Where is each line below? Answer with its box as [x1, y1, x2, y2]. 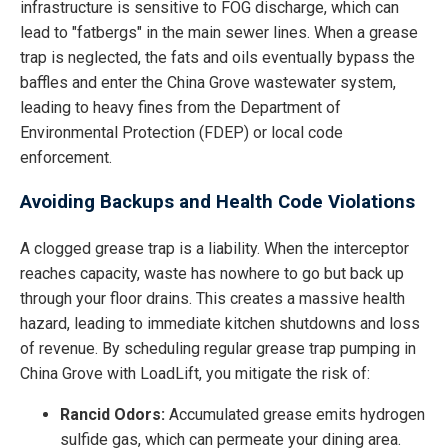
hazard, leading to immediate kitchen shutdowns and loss [20, 314, 420, 334]
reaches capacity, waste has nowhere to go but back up [20, 264, 404, 284]
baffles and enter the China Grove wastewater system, [20, 72, 396, 92]
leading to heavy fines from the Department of [20, 97, 341, 117]
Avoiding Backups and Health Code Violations [20, 191, 415, 214]
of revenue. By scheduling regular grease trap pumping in [20, 339, 416, 359]
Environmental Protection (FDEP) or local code [20, 122, 343, 142]
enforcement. [20, 147, 112, 167]
